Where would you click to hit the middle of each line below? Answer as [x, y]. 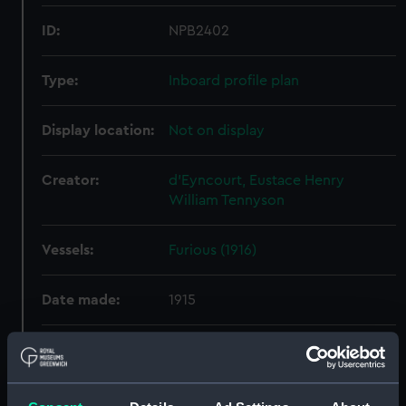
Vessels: [68, 250]
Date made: [81, 300]
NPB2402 [199, 31]
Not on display [217, 130]
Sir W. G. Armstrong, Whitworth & [280, 350]
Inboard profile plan [234, 81]
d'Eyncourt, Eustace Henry [257, 180]
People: [68, 350]
